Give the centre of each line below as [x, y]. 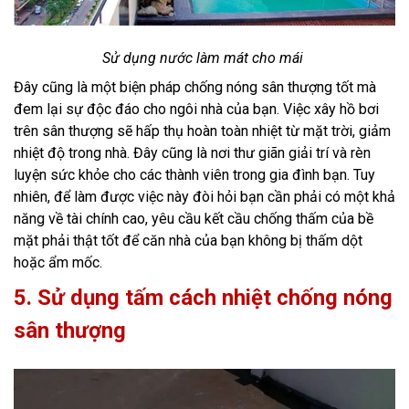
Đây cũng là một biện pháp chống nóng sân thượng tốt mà [195, 87]
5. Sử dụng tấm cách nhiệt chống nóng [203, 297]
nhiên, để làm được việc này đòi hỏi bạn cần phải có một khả [204, 196]
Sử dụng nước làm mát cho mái [204, 58]
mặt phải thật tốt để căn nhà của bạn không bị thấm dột [188, 240]
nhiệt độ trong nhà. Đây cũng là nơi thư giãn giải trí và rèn [192, 152]
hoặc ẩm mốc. [58, 262]
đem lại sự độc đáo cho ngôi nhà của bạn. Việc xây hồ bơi [196, 109]
